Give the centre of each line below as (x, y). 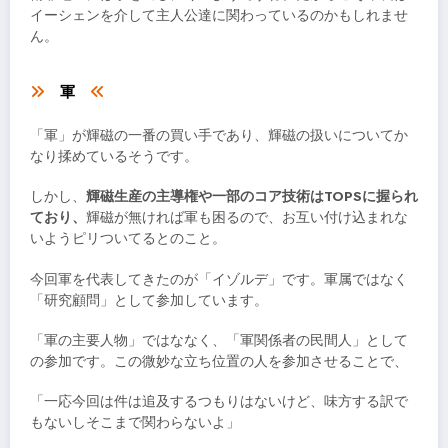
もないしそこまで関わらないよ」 (135, 422)
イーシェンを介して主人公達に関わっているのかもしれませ (219, 15)
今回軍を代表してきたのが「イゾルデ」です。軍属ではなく (219, 279)
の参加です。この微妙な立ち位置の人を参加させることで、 (219, 361)
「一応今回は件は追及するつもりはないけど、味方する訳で (219, 401)
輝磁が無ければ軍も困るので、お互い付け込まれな (247, 218)
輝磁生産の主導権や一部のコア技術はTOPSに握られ (252, 197)
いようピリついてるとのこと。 (128, 239)
